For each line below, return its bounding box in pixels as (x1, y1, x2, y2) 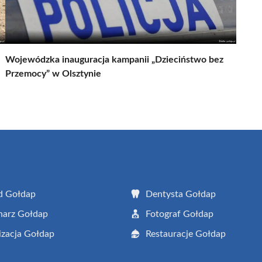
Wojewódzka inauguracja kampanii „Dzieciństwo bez (5, 54, 223, 64)
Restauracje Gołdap (146, 229, 226, 239)
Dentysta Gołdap (146, 189, 216, 199)
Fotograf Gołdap (146, 209, 213, 219)
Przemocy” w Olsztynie (5, 68, 101, 78)
